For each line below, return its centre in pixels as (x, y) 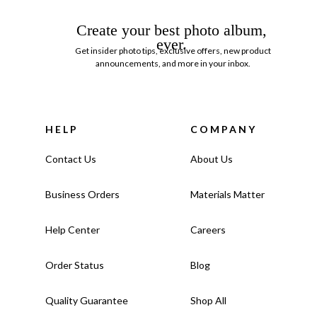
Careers (208, 229)
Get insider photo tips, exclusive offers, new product (173, 50)
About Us (212, 158)
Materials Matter (227, 194)
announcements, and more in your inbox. (173, 63)
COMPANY (224, 129)
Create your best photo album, (171, 30)
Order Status (75, 265)
